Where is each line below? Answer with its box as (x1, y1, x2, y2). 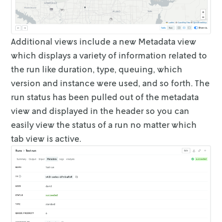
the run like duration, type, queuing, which (11, 63, 183, 75)
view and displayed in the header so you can (11, 105, 190, 116)
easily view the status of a (11, 119, 113, 130)
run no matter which (114, 119, 197, 130)
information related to (118, 50, 208, 61)
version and (11, 77, 58, 89)
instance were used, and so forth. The (60, 77, 210, 89)
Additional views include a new (11, 36, 139, 47)
